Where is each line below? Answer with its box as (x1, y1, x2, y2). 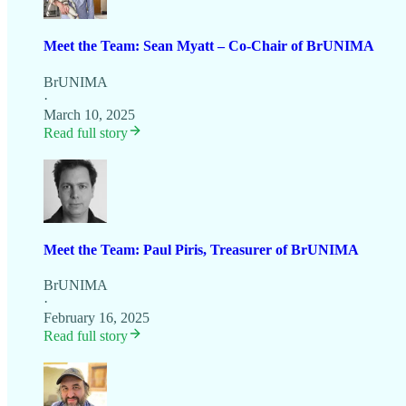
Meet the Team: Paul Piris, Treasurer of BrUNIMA (43, 241, 359, 257)
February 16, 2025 (43, 310, 150, 326)
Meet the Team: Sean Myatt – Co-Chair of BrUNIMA (43, 38, 374, 54)
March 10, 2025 (43, 106, 135, 122)
